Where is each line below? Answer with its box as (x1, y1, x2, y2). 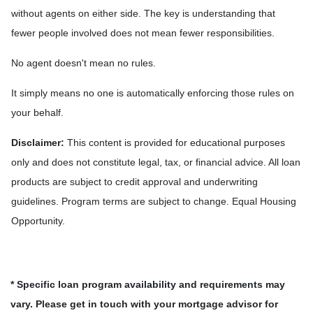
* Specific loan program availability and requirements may (10, 278, 285, 290)
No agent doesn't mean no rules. (11, 57, 156, 68)
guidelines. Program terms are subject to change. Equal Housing (11, 195, 296, 207)
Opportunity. (11, 214, 65, 226)
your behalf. (11, 106, 64, 118)
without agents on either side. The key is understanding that (11, 7, 275, 19)
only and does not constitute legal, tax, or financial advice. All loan (11, 156, 300, 168)
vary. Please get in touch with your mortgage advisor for (10, 298, 278, 310)
